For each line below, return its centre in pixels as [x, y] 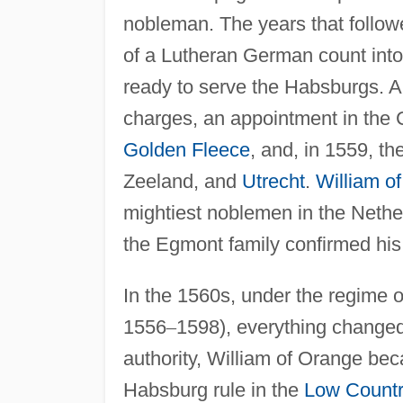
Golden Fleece [186, 149]
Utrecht [273, 181]
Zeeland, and [182, 181]
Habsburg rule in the [213, 390]
